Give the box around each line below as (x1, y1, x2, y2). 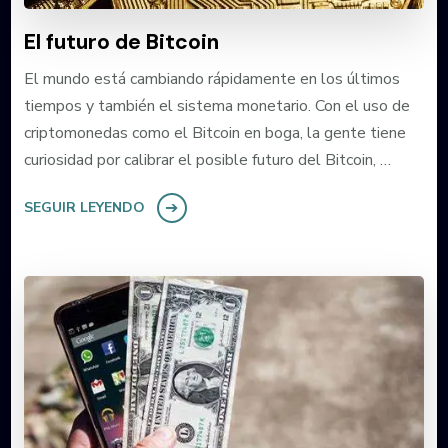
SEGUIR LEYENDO (23, 198, 145, 218)
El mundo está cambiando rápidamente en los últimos (23, 68, 400, 91)
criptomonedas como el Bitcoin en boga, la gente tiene (23, 122, 406, 145)
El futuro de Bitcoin (23, 28, 219, 57)
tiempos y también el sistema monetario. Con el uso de (23, 95, 410, 118)
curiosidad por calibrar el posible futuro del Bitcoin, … (23, 149, 391, 172)
